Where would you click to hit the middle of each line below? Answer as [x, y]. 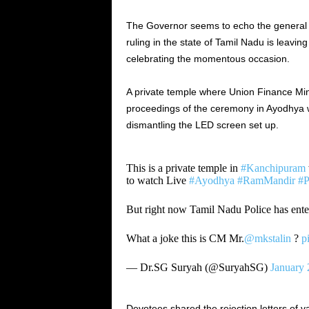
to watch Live [157, 180]
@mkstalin [267, 238]
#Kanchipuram [273, 168]
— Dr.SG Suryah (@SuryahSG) [198, 267]
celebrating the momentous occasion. [208, 59]
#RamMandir [266, 180]
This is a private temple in [183, 168]
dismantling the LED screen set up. [203, 125]
